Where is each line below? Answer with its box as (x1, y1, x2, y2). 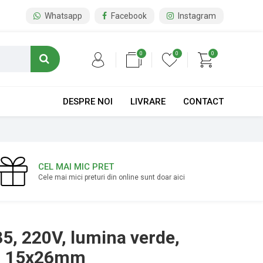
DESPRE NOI (62, 96, 113, 107)
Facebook (109, 11, 147, 21)
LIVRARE (130, 96, 166, 107)
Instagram (176, 11, 216, 21)
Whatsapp (42, 11, 82, 21)
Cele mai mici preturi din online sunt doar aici (38, 173, 186, 181)
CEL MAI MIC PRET (38, 161, 114, 172)
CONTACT (183, 96, 224, 107)
